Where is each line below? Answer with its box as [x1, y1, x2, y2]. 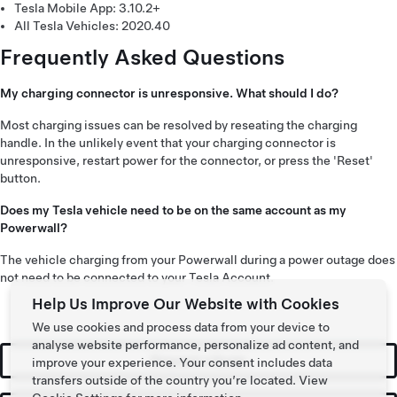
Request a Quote [151, 354, 246, 368]
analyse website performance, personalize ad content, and [32, 338, 359, 352]
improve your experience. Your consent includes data [32, 355, 332, 370]
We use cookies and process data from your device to [32, 320, 330, 334]
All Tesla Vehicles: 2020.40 [14, 19, 170, 33]
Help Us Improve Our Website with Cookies [32, 295, 339, 313]
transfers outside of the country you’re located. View [32, 373, 328, 387]
